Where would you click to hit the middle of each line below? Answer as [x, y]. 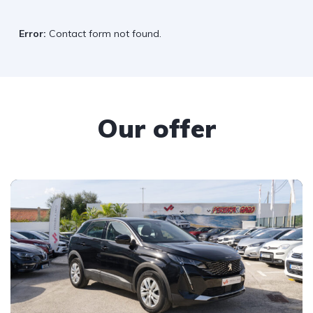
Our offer [156, 128]
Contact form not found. [104, 34]
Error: [32, 34]
